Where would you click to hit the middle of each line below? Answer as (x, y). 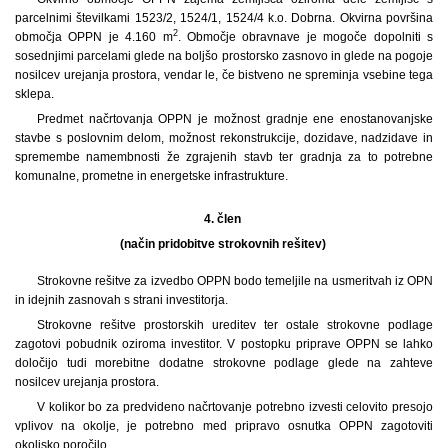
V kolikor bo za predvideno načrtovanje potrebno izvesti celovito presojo (234, 406)
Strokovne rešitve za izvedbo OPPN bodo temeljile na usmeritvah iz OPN (234, 280)
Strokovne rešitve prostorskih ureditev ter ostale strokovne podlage (234, 324)
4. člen (224, 218)
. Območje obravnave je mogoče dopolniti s (305, 36)
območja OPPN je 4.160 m (94, 36)
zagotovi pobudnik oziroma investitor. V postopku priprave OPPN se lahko (224, 343)
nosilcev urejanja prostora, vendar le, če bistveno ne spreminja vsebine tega (224, 74)
